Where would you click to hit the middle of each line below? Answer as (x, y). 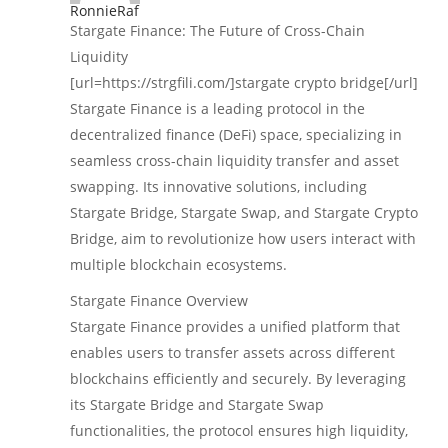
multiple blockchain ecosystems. (178, 265)
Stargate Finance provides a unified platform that (235, 327)
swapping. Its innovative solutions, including (218, 187)
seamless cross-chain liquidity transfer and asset (234, 161)
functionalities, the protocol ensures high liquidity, (239, 431)
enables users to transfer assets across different (232, 353)
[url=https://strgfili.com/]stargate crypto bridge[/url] (244, 83)
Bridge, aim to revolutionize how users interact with (243, 239)
